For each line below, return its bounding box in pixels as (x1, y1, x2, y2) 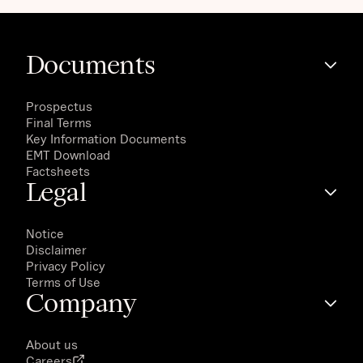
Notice (26, 225, 64, 241)
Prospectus (26, 98, 92, 113)
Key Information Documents (26, 130, 186, 146)
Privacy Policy (26, 258, 105, 273)
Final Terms (26, 114, 92, 130)
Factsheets (26, 163, 90, 178)
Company (26, 286, 137, 319)
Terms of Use (26, 274, 100, 289)
